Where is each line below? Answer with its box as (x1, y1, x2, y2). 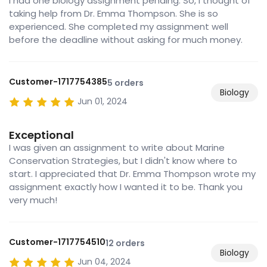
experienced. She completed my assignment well (9, 20, 228, 33)
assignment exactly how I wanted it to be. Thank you (9, 181, 243, 194)
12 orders (105, 237, 145, 250)
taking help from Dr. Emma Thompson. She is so (9, 7, 218, 20)
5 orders (107, 77, 144, 89)
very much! (9, 194, 57, 207)
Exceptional (9, 128, 74, 143)
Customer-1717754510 (9, 236, 105, 249)
